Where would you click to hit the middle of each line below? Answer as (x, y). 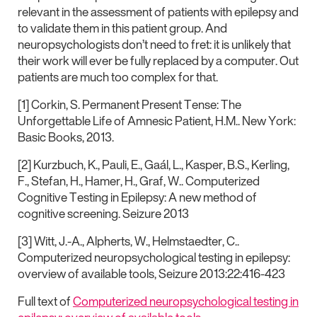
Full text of (45, 301)
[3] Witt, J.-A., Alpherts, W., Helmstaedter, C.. (128, 241)
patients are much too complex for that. (118, 77)
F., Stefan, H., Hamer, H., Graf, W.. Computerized (139, 181)
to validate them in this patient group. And (122, 28)
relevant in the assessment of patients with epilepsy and (158, 12)
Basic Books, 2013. (66, 137)
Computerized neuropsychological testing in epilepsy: (154, 257)
